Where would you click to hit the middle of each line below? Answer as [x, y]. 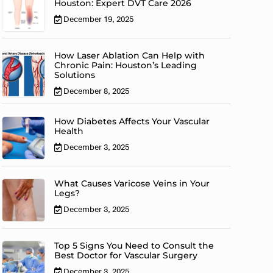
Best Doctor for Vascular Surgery [126, 256]
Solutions [75, 75]
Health [69, 131]
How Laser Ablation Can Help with [130, 56]
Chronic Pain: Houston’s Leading [126, 66]
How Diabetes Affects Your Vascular [132, 122]
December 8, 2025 [97, 91]
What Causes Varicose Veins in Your [132, 184]
